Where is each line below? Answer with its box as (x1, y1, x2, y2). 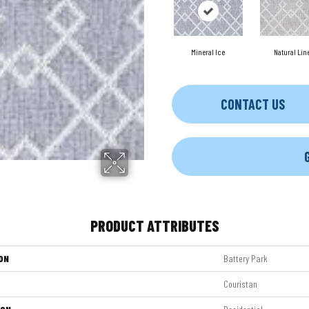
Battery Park (223, 252, 268, 264)
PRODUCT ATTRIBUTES (90, 217, 219, 235)
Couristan (223, 278, 257, 290)
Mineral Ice (191, 47, 225, 57)
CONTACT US (220, 96, 285, 112)
